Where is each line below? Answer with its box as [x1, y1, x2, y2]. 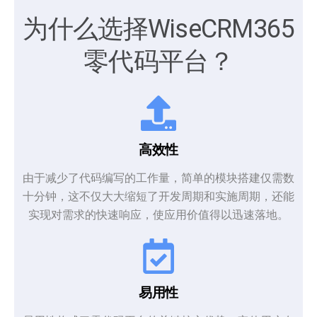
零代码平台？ [83, 46, 234, 76]
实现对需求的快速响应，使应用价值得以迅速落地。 [28, 207, 289, 221]
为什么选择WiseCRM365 [23, 13, 294, 44]
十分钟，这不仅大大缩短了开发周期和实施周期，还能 [23, 189, 294, 203]
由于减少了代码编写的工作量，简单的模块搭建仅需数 [23, 171, 294, 185]
